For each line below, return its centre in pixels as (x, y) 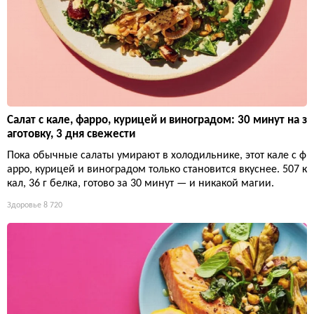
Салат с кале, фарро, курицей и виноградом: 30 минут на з (157, 121)
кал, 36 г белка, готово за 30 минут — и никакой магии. (141, 184)
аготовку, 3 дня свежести (71, 135)
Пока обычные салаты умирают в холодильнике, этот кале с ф (157, 156)
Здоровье (24, 206)
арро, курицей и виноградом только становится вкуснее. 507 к (157, 170)
